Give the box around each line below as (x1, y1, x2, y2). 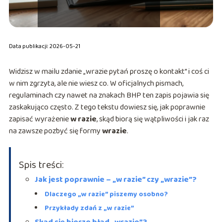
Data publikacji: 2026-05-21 (8, 42, 80, 52)
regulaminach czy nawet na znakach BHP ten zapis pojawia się (8, 89, 209, 102)
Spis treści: (18, 157, 63, 173)
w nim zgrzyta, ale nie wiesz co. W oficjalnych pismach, (8, 77, 183, 90)
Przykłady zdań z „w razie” (44, 203, 134, 214)
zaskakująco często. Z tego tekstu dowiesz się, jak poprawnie (8, 101, 205, 114)
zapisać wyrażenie (8, 113, 70, 126)
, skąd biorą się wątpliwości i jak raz (96, 113, 209, 126)
